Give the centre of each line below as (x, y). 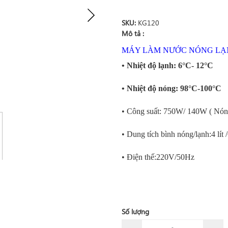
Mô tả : (133, 33)
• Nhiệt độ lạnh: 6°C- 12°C (167, 65)
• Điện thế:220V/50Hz (158, 157)
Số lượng (135, 211)
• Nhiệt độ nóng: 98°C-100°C (172, 88)
